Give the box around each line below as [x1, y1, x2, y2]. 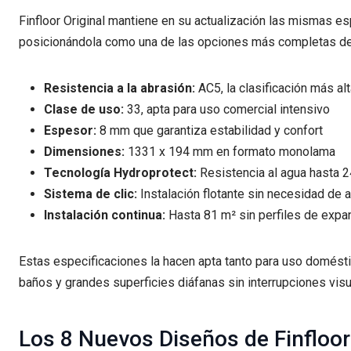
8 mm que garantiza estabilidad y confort [96, 122, 323, 138]
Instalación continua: [44, 207, 165, 223]
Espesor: [44, 122, 96, 138]
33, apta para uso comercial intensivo [124, 101, 330, 117]
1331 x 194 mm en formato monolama [125, 143, 335, 159]
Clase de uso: [44, 101, 124, 117]
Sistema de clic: [44, 186, 137, 201]
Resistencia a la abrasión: [44, 80, 195, 96]
